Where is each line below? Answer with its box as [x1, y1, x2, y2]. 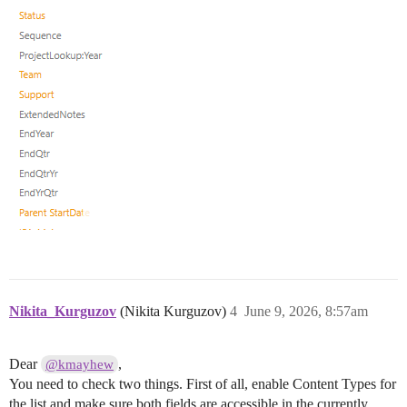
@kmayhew [45, 357, 114, 372]
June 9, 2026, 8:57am [244, 303, 368, 320]
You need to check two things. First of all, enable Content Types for [9, 376, 396, 392]
